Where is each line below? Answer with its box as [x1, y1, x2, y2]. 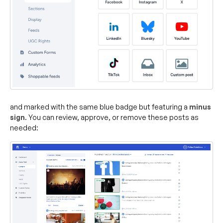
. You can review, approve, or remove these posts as [25, 113, 199, 122]
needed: [10, 123, 38, 132]
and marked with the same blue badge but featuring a [10, 103, 189, 111]
